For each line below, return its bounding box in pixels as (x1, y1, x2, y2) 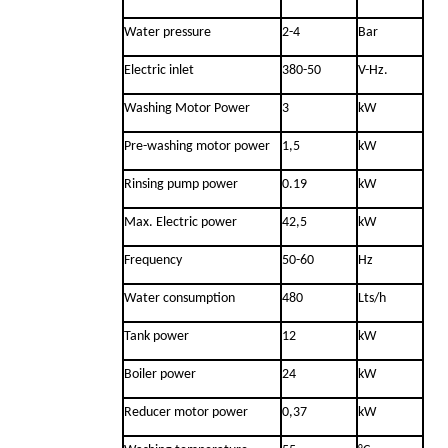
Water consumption (124, 290, 235, 306)
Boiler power (124, 366, 196, 382)
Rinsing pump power (124, 176, 238, 192)
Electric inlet (124, 62, 194, 78)
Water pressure (124, 24, 211, 40)
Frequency (124, 252, 182, 268)
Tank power (124, 328, 189, 344)
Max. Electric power (124, 214, 237, 230)
